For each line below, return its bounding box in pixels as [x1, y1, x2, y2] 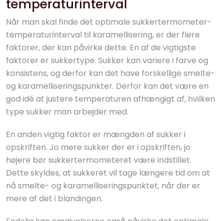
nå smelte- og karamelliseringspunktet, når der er [6, 180, 200, 191]
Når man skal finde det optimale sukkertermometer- [6, 16, 212, 28]
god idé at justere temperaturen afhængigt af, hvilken [6, 93, 215, 105]
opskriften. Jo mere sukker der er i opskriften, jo [6, 142, 190, 153]
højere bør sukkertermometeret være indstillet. [6, 154, 191, 166]
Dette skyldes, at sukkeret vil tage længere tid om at [6, 167, 210, 179]
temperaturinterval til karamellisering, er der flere [6, 29, 200, 40]
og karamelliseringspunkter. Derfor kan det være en [6, 80, 209, 92]
